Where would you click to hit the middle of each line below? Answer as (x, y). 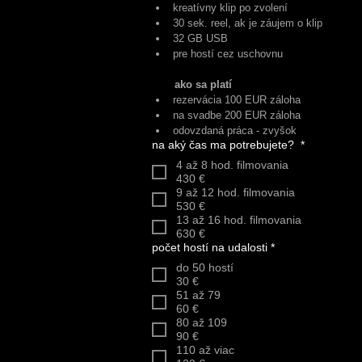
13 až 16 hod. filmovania (239, 220)
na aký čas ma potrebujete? (225, 145)
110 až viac (205, 350)
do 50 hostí (205, 267)
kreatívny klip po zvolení (230, 8)
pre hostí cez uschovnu (228, 54)
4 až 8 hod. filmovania (232, 165)
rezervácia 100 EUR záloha (237, 100)
